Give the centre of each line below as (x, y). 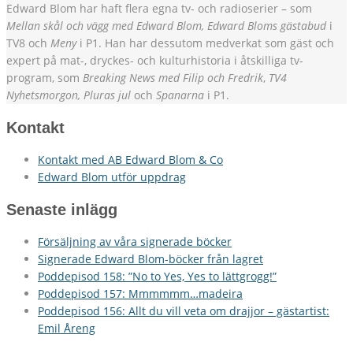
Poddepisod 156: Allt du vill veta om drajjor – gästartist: (184, 311)
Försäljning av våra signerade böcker (135, 242)
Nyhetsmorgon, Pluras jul (69, 95)
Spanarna (180, 95)
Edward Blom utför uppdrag (112, 177)
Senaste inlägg (62, 210)
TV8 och (27, 43)
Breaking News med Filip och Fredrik (173, 78)
